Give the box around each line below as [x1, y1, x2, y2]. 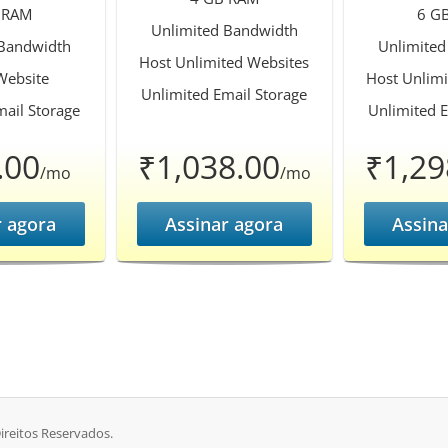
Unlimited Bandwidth [150, 20, 298, 40]
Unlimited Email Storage [141, 84, 307, 104]
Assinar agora [165, 212, 283, 236]
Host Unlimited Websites [139, 52, 309, 72]
